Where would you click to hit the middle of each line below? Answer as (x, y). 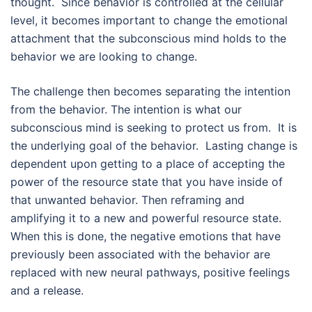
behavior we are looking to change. (104, 57)
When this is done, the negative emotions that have (146, 236)
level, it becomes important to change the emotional (149, 21)
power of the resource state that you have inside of (147, 182)
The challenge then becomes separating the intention (150, 92)
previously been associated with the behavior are (140, 255)
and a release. (47, 291)
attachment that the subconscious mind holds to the (148, 39)
